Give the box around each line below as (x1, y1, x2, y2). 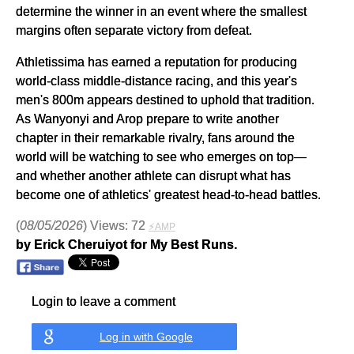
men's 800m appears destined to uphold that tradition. (16, 92, 314, 107)
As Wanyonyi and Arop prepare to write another (16, 111, 279, 126)
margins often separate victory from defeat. (16, 22, 252, 37)
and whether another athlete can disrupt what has (16, 168, 291, 183)
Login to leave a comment (32, 293, 175, 308)
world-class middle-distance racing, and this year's (16, 73, 297, 88)
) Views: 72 (83, 218, 149, 232)
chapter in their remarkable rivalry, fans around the (16, 130, 295, 145)
